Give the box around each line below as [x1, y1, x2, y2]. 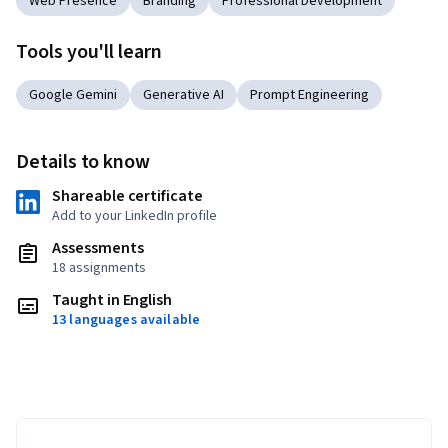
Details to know [16, 148, 151, 177]
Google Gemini [29, 85, 117, 106]
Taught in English [52, 289, 173, 312]
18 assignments [52, 258, 146, 279]
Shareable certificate [52, 185, 203, 208]
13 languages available [52, 310, 201, 331]
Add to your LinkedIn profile [52, 206, 217, 227]
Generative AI [143, 85, 224, 106]
